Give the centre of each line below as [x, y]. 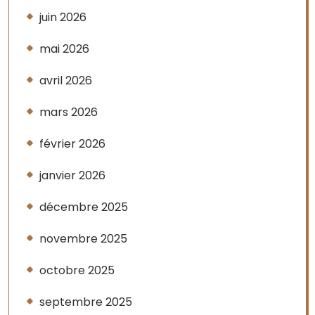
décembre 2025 [84, 207]
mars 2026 [69, 112]
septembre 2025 [86, 302]
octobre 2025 [77, 270]
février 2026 [72, 144]
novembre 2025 [83, 239]
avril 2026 [66, 81]
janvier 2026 [72, 175]
